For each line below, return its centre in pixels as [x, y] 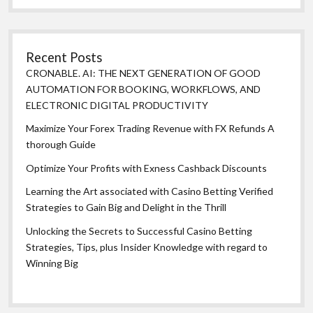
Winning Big [52, 263]
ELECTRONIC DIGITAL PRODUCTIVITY [117, 105]
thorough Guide [61, 145]
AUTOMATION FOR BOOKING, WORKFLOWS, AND [144, 89]
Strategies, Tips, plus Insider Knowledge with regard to [147, 247]
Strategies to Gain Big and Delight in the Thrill [126, 208]
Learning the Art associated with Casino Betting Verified [150, 191]
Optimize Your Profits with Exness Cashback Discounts [147, 168]
